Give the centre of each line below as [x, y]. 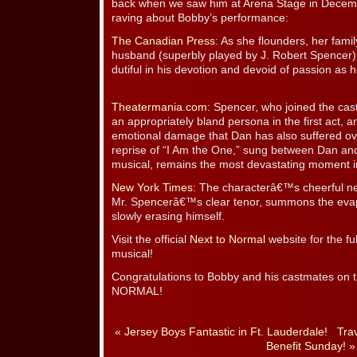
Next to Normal [228, 240]
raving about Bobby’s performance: [200, 18]
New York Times [152, 188]
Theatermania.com [159, 108]
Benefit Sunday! [306, 347]
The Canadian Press [163, 41]
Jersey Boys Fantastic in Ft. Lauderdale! [226, 332]
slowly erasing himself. [168, 217]
